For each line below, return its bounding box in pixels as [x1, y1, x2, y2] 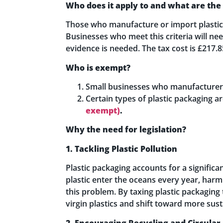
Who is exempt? [66, 62, 130, 73]
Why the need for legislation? [66, 124, 188, 135]
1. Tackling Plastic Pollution [66, 143, 177, 154]
